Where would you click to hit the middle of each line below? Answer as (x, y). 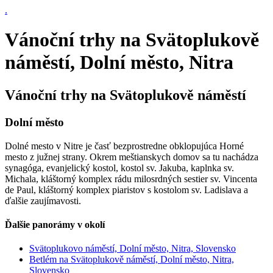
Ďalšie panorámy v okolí (55, 224)
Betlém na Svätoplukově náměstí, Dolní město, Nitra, (132, 260)
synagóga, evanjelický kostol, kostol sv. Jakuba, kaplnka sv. (119, 168)
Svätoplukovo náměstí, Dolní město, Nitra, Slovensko (133, 249)
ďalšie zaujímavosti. (43, 200)
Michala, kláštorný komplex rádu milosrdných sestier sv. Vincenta (131, 179)
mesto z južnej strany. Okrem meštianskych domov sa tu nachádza (132, 157)
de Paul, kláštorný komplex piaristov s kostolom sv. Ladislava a (126, 190)
